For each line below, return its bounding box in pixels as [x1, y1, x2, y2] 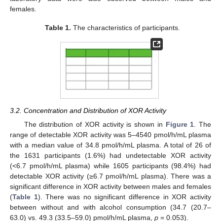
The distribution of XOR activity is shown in [24, 120, 166, 129]
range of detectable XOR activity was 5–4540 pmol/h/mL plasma [10, 131, 211, 139]
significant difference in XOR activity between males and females [10, 183, 211, 191]
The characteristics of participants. [71, 24, 181, 32]
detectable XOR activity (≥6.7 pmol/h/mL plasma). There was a [10, 172, 211, 181]
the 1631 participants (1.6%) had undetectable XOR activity [10, 151, 211, 160]
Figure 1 [165, 120, 194, 129]
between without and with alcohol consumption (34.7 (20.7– [10, 203, 211, 212]
